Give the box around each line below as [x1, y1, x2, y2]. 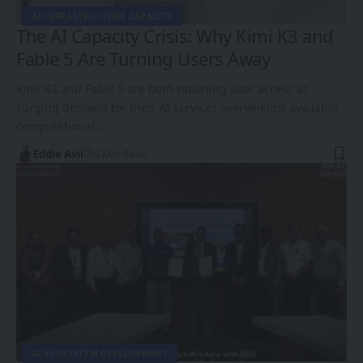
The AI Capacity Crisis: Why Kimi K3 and [16, 23, 334, 49]
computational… [16, 118, 104, 135]
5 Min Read [93, 147, 147, 162]
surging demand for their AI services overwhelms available [16, 100, 338, 116]
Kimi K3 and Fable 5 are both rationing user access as [16, 81, 309, 97]
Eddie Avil [32, 147, 83, 162]
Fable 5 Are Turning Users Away [16, 46, 270, 71]
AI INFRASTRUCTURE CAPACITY [32, 11, 173, 23]
